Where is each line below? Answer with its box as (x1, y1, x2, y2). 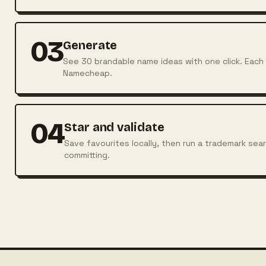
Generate (63, 37, 118, 52)
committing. (64, 149, 110, 160)
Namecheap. (63, 67, 113, 78)
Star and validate (64, 119, 164, 134)
